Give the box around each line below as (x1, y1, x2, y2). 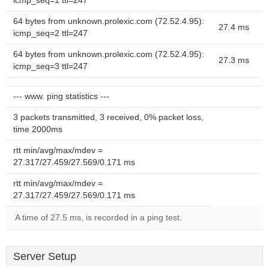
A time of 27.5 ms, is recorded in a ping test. (15, 213, 182, 222)
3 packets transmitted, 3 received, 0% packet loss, (13, 113, 204, 122)
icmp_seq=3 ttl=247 (13, 62, 88, 71)
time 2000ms (13, 125, 62, 134)
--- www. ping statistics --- (13, 92, 109, 101)
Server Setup (13, 250, 76, 262)
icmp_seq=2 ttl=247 (13, 29, 88, 38)
